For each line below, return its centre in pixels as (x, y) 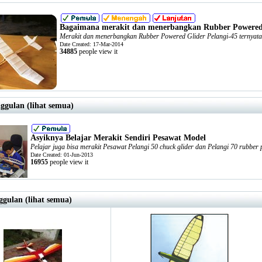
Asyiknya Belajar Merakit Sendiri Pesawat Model (118, 138)
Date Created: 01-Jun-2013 (62, 155)
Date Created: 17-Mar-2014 (92, 44)
